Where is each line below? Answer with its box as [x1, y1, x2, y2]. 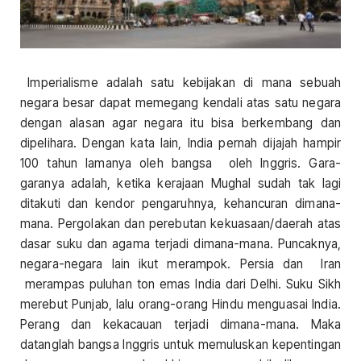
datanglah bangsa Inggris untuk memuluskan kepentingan [20, 337, 341, 353]
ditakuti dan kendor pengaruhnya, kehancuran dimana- [20, 196, 341, 212]
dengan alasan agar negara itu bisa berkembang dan [20, 115, 341, 131]
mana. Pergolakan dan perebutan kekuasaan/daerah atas [20, 216, 341, 232]
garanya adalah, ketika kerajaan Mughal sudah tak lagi [20, 176, 341, 192]
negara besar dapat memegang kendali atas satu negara [20, 95, 341, 111]
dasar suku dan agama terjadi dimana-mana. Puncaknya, [20, 236, 341, 252]
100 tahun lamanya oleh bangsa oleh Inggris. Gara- [20, 156, 341, 172]
